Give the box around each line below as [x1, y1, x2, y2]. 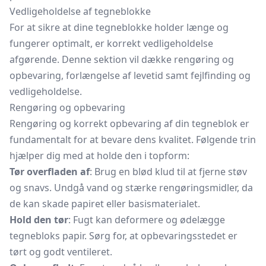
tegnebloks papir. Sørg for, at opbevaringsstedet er [9, 229, 237, 242]
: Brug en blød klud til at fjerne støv [90, 165, 247, 178]
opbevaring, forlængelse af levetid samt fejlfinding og [9, 69, 251, 82]
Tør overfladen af [9, 165, 90, 178]
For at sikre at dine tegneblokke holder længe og [9, 21, 229, 34]
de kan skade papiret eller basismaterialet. [9, 197, 200, 210]
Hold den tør [9, 213, 68, 226]
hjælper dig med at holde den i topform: [9, 149, 189, 162]
